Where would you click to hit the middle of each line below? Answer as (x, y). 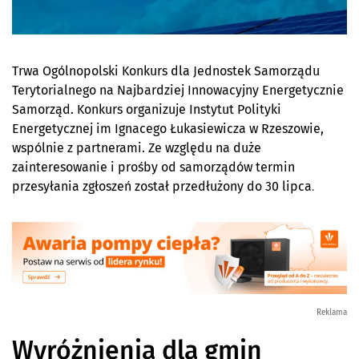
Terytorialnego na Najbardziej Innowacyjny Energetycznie (178, 90)
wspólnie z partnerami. (79, 147)
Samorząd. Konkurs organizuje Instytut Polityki (147, 109)
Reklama (332, 312)
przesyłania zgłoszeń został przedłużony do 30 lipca (162, 186)
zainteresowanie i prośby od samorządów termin (153, 167)
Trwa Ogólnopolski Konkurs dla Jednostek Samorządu (166, 71)
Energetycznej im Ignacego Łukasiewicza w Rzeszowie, (168, 128)
